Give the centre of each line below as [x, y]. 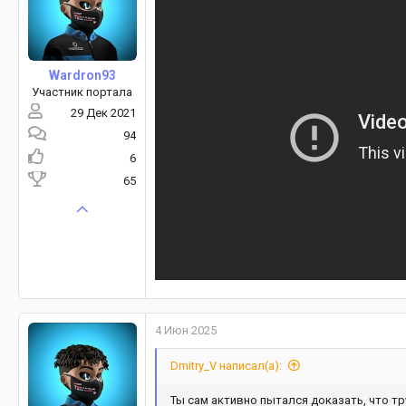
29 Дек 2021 [103, 113]
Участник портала [82, 92]
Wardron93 [82, 76]
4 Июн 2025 [186, 331]
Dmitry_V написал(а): [226, 366]
